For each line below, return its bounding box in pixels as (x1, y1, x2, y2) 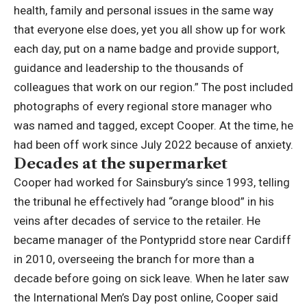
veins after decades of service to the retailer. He (14, 214, 260, 228)
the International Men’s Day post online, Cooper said (14, 291, 278, 305)
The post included (201, 80, 293, 95)
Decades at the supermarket (14, 155, 228, 173)
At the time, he (217, 119, 293, 133)
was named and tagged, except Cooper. (14, 119, 217, 133)
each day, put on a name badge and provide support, (14, 42, 279, 56)
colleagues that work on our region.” (14, 80, 199, 95)
